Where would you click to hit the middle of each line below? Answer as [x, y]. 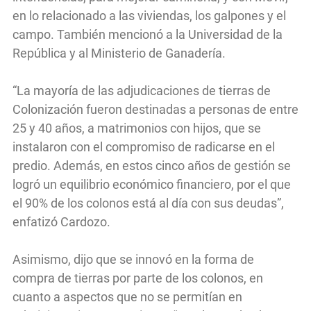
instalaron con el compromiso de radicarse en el [144, 146]
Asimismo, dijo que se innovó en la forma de [133, 259]
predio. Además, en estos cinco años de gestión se [152, 165]
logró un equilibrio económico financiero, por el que [152, 184]
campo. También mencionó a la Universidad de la [148, 34]
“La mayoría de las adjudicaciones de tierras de [142, 90]
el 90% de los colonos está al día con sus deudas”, [148, 203]
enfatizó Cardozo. [61, 221]
